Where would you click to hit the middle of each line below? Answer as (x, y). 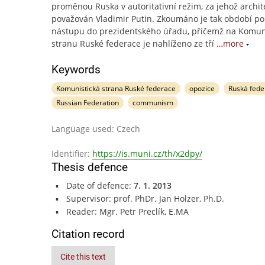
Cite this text (83, 257)
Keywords (76, 70)
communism (153, 103)
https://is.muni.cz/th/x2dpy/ (147, 153)
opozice (202, 88)
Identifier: (72, 153)
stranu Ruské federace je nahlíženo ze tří (133, 43)
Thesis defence (90, 167)
